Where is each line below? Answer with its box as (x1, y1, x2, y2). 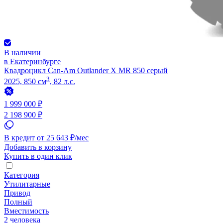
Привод (4, 188, 30, 197)
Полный (4, 197, 32, 206)
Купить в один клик (4, 151, 72, 160)
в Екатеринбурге (4, 57, 61, 66)
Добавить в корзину (4, 142, 72, 151)
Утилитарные (4, 179, 50, 188)
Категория (4, 170, 39, 179)
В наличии (4, 48, 41, 57)
